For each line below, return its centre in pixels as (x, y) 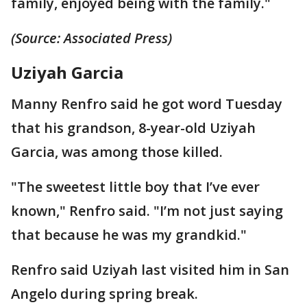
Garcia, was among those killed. (117, 151)
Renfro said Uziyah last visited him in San (150, 269)
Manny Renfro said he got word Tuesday (147, 103)
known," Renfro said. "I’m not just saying (147, 210)
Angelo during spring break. (105, 293)
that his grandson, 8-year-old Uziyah (133, 127)
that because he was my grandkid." (129, 234)
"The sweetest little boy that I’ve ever (135, 186)
